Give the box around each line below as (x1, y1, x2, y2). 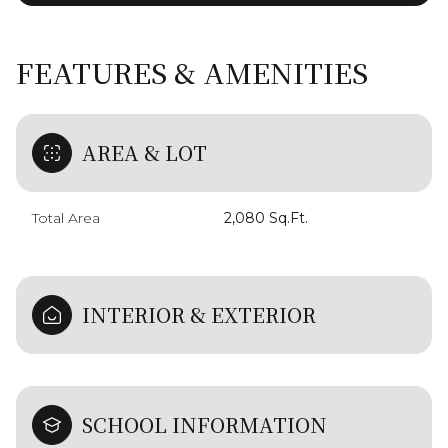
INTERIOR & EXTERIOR (82, 299, 316, 329)
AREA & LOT (82, 137, 207, 167)
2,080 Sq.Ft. (224, 208, 308, 227)
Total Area (32, 208, 100, 227)
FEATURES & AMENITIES (16, 51, 368, 92)
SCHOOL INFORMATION (82, 409, 327, 439)
